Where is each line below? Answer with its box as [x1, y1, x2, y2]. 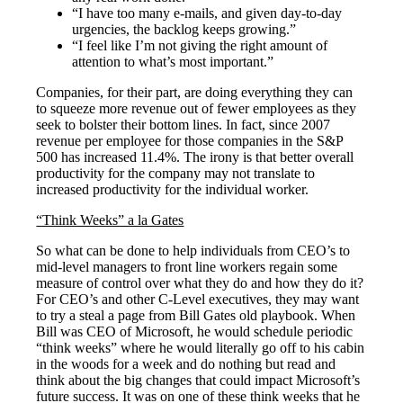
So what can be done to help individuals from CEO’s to [36, 242, 351, 258]
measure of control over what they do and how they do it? [36, 274, 364, 291]
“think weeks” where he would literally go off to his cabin [36, 339, 365, 355]
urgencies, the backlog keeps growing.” [72, 21, 297, 37]
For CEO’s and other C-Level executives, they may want [36, 291, 360, 307]
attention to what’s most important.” [72, 53, 274, 69]
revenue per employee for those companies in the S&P [36, 132, 344, 148]
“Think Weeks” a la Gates [36, 211, 184, 228]
